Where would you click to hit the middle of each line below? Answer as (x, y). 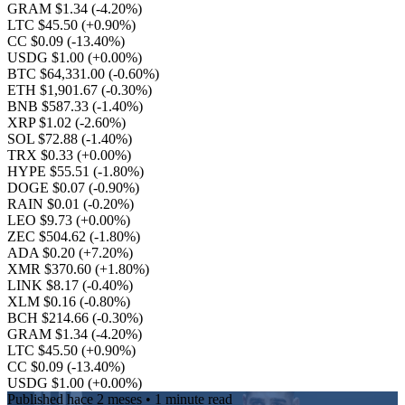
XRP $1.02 (41, 122)
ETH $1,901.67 (54, 90)
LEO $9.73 (42, 220)
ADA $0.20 (43, 253)
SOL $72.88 (44, 139)
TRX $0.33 (42, 155)
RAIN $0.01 (45, 204)
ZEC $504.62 (48, 236)
